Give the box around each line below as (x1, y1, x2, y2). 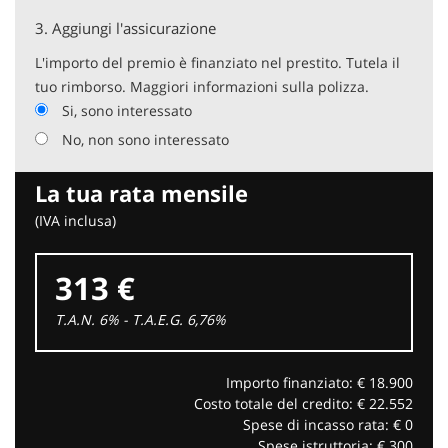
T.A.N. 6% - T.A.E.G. (55, 309, 183, 329)
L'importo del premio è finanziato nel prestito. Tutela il (35, 52, 400, 72)
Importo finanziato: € (226, 372, 369, 392)
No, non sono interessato (62, 129, 229, 149)
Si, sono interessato (62, 100, 192, 120)
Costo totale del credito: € (194, 393, 369, 413)
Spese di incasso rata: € (243, 414, 405, 434)
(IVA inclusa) (35, 210, 116, 230)
